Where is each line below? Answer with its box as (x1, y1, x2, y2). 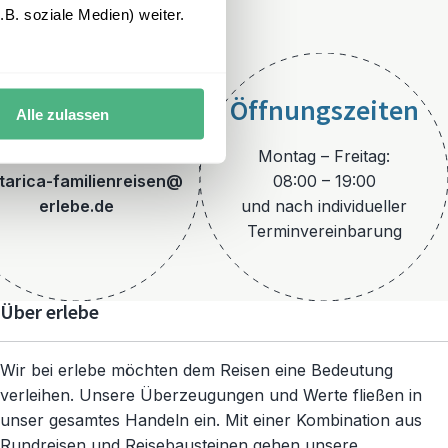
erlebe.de (38, 195, 114, 216)
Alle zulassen (15, 105, 109, 123)
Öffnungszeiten (229, 94, 419, 128)
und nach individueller (241, 195, 407, 216)
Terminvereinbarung (246, 220, 402, 241)
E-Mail (38, 119, 114, 153)
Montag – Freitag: (258, 145, 390, 166)
